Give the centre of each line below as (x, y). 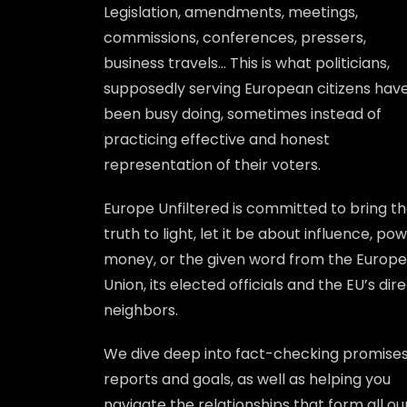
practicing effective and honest (217, 139)
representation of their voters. (212, 164)
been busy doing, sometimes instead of (243, 114)
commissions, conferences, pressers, (235, 37)
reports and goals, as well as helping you (247, 379)
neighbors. (141, 310)
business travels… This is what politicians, (247, 63)
